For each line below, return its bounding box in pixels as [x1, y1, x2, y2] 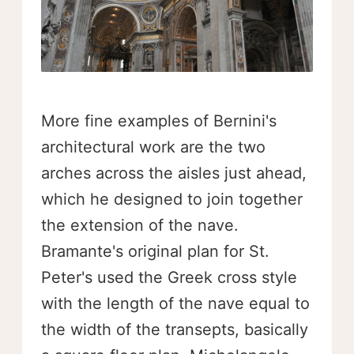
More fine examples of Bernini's [41, 111, 277, 130]
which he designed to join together [41, 189, 303, 209]
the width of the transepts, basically [41, 319, 308, 339]
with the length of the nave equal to [41, 293, 310, 313]
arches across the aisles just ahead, [41, 163, 307, 183]
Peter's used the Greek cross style [41, 267, 297, 287]
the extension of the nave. [41, 215, 239, 235]
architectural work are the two [41, 137, 265, 156]
